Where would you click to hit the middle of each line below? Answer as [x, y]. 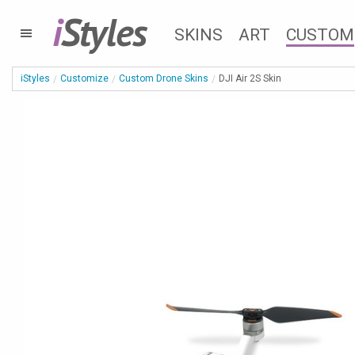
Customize [84, 78]
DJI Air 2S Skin [250, 78]
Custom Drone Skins [164, 78]
